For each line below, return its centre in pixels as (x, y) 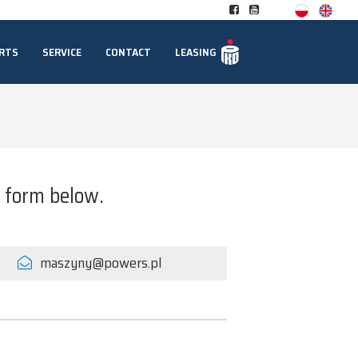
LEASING (195, 52)
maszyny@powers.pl (101, 263)
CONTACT (128, 52)
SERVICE (62, 52)
